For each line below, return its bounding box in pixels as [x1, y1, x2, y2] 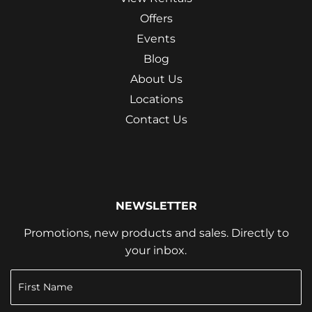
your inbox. [125, 243, 187, 257]
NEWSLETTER [115, 198, 197, 212]
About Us [130, 72, 182, 86]
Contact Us [125, 112, 187, 126]
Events [136, 31, 175, 45]
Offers [139, 11, 173, 25]
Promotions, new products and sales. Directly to [23, 226, 289, 240]
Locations [129, 92, 183, 106]
